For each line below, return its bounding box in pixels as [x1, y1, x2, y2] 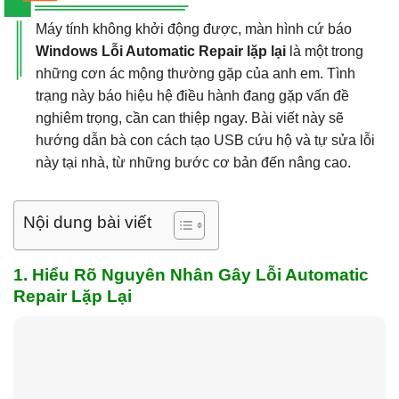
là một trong [286, 44, 363, 59]
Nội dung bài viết [23, 213, 151, 232]
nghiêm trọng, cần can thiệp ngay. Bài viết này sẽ [36, 110, 344, 126]
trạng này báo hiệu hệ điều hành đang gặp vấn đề [36, 88, 349, 103]
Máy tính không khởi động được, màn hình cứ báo [36, 21, 352, 37]
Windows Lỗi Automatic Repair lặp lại [36, 44, 286, 59]
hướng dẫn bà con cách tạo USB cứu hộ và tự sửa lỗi [36, 133, 375, 148]
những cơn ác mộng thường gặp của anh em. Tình [36, 66, 355, 81]
